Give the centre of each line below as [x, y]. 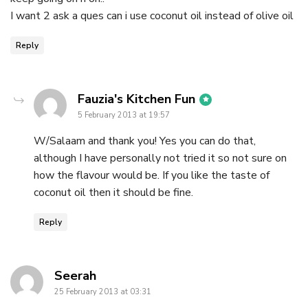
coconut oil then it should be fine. [113, 192]
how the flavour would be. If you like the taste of [152, 175]
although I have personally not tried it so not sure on [160, 158]
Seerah [75, 275]
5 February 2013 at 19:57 [124, 115]
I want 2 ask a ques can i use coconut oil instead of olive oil [152, 15]
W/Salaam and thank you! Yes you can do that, [145, 141]
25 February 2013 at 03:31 [103, 291]
